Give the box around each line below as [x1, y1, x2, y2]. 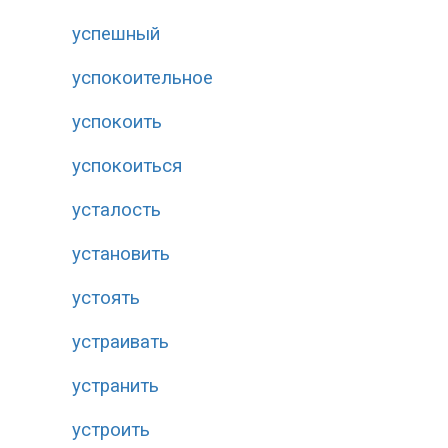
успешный [72, 23, 160, 45]
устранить [72, 375, 159, 397]
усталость [72, 199, 161, 221]
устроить [72, 419, 150, 441]
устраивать [72, 331, 169, 353]
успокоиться [72, 155, 182, 177]
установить [72, 243, 170, 265]
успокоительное [72, 67, 213, 89]
